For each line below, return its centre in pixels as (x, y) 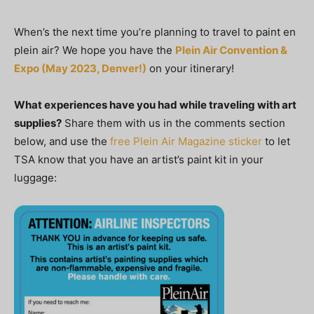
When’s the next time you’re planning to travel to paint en (155, 32)
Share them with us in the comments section (173, 123)
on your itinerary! (190, 68)
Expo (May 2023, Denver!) (80, 68)
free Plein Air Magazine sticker (186, 141)
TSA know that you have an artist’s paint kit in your (139, 159)
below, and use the (62, 141)
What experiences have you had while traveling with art (155, 104)
